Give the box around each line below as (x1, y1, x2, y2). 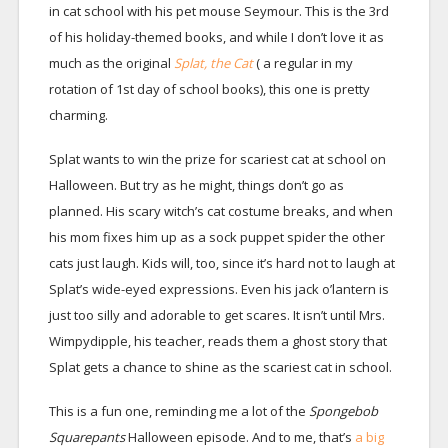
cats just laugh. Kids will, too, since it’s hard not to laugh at (48, 253, 395, 272)
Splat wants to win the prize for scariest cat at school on (48, 149, 386, 168)
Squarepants (48, 427, 128, 446)
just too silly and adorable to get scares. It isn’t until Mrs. (48, 305, 385, 324)
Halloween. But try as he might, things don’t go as (48, 175, 344, 194)
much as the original (48, 53, 174, 72)
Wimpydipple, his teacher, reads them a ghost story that (48, 331, 387, 350)
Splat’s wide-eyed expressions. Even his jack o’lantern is (48, 279, 389, 298)
